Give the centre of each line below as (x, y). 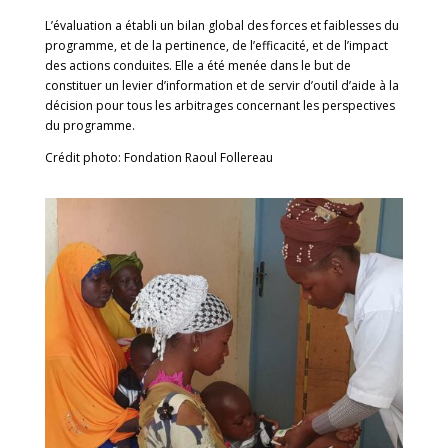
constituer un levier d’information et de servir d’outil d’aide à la (221, 85)
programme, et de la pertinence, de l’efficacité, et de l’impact (216, 45)
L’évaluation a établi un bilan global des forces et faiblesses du (221, 25)
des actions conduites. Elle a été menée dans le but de (197, 65)
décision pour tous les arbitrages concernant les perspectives (219, 105)
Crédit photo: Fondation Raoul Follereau (158, 157)
